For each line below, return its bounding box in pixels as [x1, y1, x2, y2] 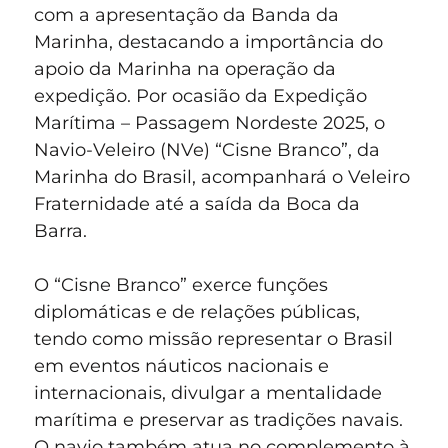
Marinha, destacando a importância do [34, 31, 383, 54]
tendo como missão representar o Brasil [34, 328, 393, 351]
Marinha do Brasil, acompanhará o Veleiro [34, 166, 410, 189]
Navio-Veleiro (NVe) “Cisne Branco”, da [34, 139, 380, 162]
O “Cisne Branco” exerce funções [34, 274, 328, 297]
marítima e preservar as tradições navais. [34, 409, 403, 432]
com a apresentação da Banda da [34, 4, 339, 27]
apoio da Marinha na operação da [34, 58, 336, 81]
